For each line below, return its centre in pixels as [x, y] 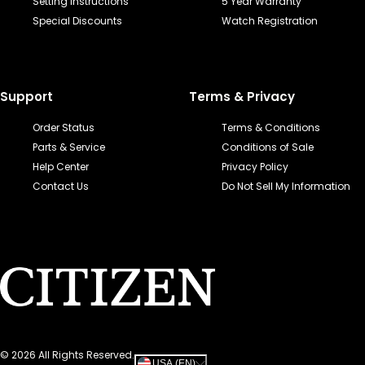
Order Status [64, 128]
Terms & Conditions [271, 128]
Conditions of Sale [268, 147]
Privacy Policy [255, 167]
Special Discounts [77, 20]
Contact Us [61, 186]
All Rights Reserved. [86, 355]
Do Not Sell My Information [286, 186]
